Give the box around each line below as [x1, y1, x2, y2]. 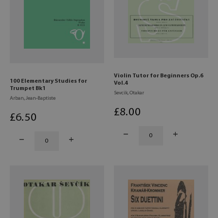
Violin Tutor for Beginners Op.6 [114, 73, 203, 79]
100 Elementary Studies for [10, 78, 87, 84]
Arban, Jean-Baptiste [10, 95, 55, 101]
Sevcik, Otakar [114, 90, 144, 96]
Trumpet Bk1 [10, 85, 46, 91]
